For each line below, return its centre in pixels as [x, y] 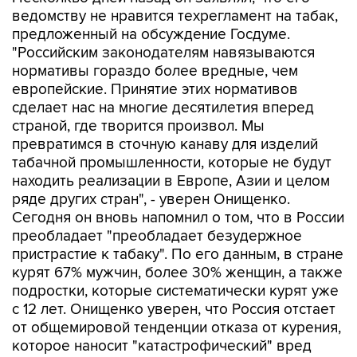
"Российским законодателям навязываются [163, 53]
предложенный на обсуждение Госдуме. [151, 35]
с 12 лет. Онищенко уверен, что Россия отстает [174, 310]
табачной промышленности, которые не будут [172, 163]
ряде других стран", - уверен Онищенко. [151, 200]
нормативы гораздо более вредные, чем [155, 71]
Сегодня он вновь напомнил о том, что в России [178, 218]
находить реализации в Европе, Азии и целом [171, 181]
